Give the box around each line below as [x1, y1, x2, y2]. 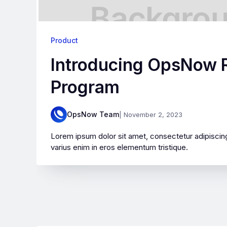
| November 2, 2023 [119, 110, 182, 119]
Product [51, 36, 78, 45]
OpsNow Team [67, 110, 119, 119]
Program [51, 77, 120, 97]
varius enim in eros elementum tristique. [51, 142, 188, 152]
